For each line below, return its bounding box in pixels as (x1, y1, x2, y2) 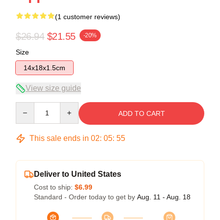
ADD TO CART (118, 109, 165, 117)
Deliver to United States (34, 169, 121, 178)
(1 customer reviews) (55, 12, 120, 21)
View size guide (26, 83, 81, 92)
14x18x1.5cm (24, 63, 65, 72)
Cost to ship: (34, 183, 75, 191)
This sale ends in (27, 134, 91, 142)
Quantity (15, 102, 41, 110)
